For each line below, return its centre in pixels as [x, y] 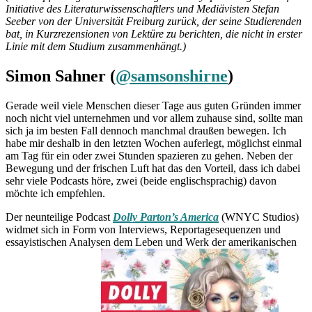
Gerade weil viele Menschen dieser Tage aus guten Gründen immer [153, 105]
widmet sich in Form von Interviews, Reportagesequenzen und [143, 229]
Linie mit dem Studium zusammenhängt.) [96, 46]
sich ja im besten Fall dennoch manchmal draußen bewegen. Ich [146, 130]
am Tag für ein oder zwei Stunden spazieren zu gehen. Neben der [149, 155]
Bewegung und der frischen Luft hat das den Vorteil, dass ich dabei [153, 168]
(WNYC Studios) [259, 217]
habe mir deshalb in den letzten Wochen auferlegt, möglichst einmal [154, 143]
